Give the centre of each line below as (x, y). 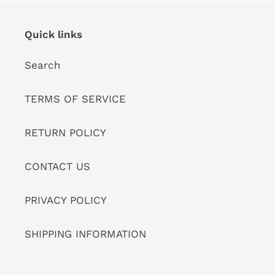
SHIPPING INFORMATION (85, 234)
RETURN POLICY (65, 132)
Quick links (53, 35)
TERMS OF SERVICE (75, 99)
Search (43, 65)
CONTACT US (57, 166)
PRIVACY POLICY (66, 200)
